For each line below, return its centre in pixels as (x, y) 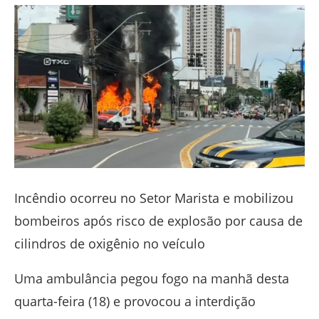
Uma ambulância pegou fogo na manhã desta (152, 279)
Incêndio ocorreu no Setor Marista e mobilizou (154, 198)
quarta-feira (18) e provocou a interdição (135, 302)
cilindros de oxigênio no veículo (110, 244)
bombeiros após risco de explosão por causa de (158, 221)
